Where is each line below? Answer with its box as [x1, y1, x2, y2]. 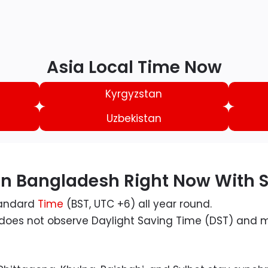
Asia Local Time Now [46, 56, 222, 80]
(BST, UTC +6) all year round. [66, 197, 212, 212]
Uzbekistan [106, 111, 162, 126]
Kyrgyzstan [105, 87, 163, 102]
